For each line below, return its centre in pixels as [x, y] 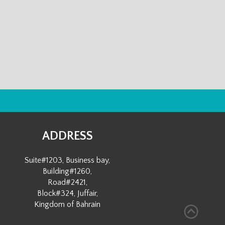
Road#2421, [67, 182]
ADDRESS [67, 136]
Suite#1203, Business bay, [68, 160]
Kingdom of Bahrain [68, 204]
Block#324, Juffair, [67, 193]
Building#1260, [68, 171]
